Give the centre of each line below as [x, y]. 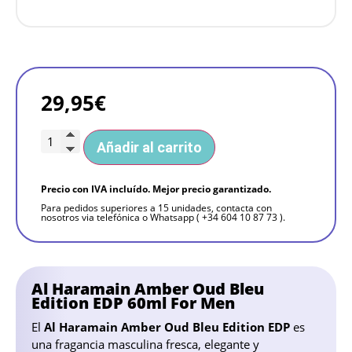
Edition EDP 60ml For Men [133, 303]
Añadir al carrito [149, 148]
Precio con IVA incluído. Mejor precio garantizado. [156, 189]
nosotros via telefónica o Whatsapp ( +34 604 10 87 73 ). [163, 218]
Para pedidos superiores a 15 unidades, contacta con [156, 208]
